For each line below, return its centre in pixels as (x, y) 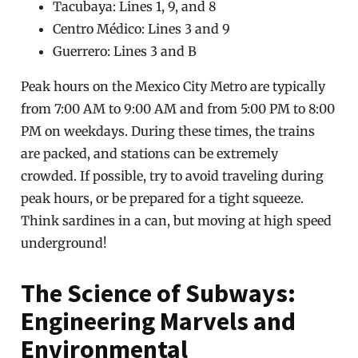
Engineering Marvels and (159, 321)
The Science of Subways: (159, 293)
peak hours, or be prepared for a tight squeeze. (163, 198)
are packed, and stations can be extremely (150, 153)
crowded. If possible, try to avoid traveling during (173, 176)
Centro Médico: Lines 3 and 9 (142, 29)
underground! (64, 243)
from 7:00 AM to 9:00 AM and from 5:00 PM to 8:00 (178, 109)
